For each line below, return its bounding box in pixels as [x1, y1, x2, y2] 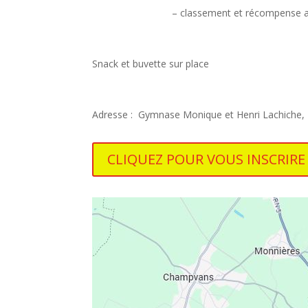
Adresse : [92, 107, 139, 121]
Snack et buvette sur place [92, 56, 210, 70]
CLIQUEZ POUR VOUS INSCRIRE [107, 150, 306, 169]
